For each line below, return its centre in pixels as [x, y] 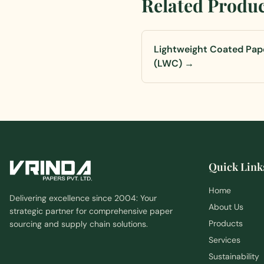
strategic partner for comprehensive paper [91, 211]
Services [225, 240]
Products [226, 223]
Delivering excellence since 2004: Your [83, 198]
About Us [226, 207]
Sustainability [234, 256]
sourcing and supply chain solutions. [79, 224]
